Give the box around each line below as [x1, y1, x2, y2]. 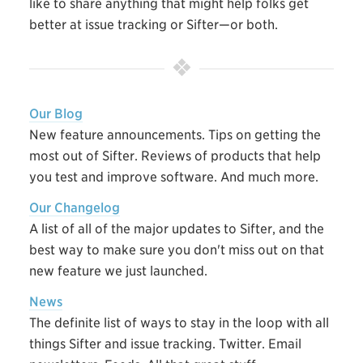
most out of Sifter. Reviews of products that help [28, 147, 321, 164]
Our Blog [28, 105, 83, 122]
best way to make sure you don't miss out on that [28, 241, 324, 258]
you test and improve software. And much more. [28, 169, 318, 185]
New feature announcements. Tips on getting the [28, 126, 321, 143]
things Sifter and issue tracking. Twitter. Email [28, 335, 301, 352]
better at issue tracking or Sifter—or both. [28, 16, 278, 32]
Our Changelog [28, 199, 120, 216]
